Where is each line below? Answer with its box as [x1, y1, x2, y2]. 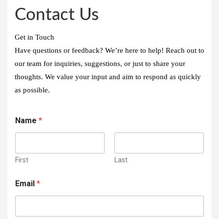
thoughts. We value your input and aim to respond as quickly [15, 72, 201, 81]
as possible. [15, 86, 50, 94]
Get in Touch [15, 33, 54, 41]
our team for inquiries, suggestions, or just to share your [15, 59, 185, 67]
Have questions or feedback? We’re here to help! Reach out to [15, 46, 204, 54]
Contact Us [15, 6, 99, 23]
